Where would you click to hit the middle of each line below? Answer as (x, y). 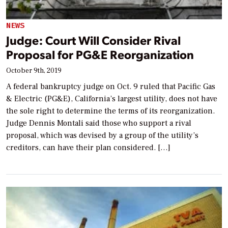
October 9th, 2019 (34, 71)
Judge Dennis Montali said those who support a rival (99, 123)
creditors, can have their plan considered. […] (88, 148)
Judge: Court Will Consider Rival (93, 40)
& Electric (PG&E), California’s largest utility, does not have (112, 99)
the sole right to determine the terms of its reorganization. (110, 111)
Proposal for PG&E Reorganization (100, 54)
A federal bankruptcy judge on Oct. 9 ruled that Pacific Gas (111, 87)
